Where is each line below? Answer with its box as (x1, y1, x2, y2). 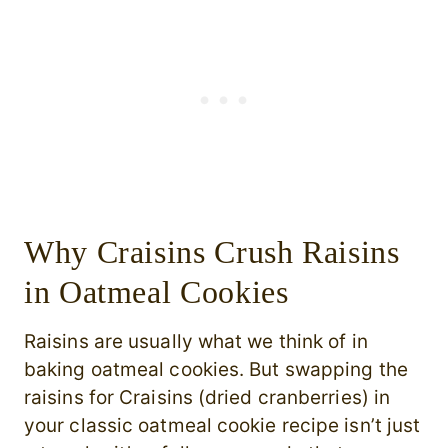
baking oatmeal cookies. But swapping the (24, 358, 408, 382)
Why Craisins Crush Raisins (24, 234, 400, 271)
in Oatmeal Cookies (24, 274, 289, 311)
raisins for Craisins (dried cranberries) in (24, 386, 391, 410)
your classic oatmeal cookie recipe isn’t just (24, 414, 421, 438)
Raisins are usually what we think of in (24, 330, 368, 354)
